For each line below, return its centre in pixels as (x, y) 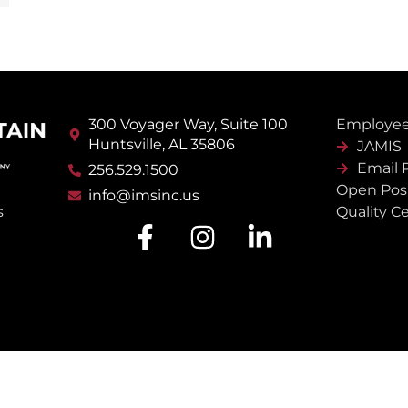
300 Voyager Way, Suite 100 (189, 124)
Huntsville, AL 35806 (162, 144)
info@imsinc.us (144, 195)
